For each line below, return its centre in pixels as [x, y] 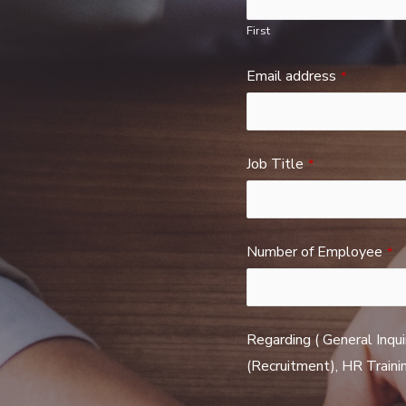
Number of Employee [314, 252]
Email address [291, 77]
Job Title [275, 164]
